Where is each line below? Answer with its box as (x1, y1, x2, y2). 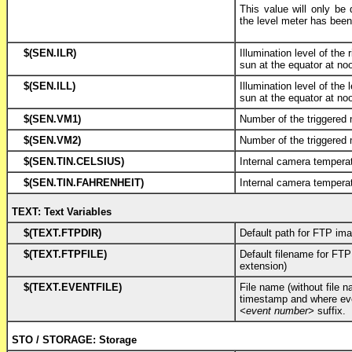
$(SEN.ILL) (24, 79, 75, 92)
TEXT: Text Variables (12, 205, 112, 218)
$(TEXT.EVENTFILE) (24, 280, 122, 293)
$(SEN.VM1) (24, 112, 81, 125)
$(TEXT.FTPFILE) (24, 247, 107, 260)
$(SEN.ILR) (24, 46, 76, 59)
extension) (240, 259, 287, 272)
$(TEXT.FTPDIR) (24, 226, 101, 239)
